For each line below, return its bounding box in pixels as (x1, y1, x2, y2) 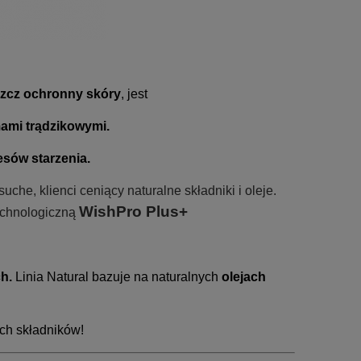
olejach (221, 270, 266, 284)
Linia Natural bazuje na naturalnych (11, 270, 222, 284)
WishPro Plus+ (78, 203, 188, 220)
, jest (121, 87, 147, 101)
